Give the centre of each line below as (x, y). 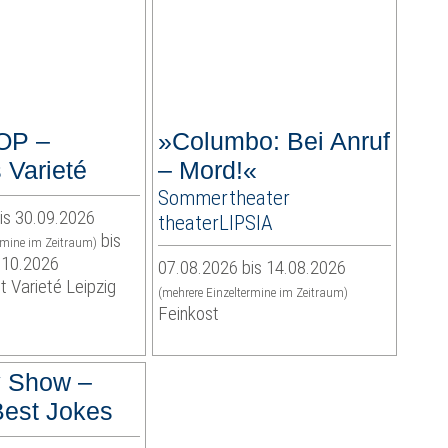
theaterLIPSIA (215, 223)
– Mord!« (207, 170)
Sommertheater (223, 198)
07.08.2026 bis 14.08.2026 (251, 268)
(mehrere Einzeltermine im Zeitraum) (252, 293)
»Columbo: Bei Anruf (273, 141)
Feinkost (188, 314)
